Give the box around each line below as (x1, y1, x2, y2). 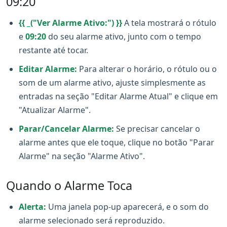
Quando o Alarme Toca (6, 177, 132, 194)
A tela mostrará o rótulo (122, 17, 216, 28)
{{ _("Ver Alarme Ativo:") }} (19, 17, 122, 28)
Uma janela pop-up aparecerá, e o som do (46, 201, 209, 212)
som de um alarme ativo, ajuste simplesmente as (19, 77, 206, 88)
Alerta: (19, 201, 46, 212)
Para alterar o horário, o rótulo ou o (77, 63, 217, 74)
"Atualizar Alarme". (19, 104, 91, 116)
